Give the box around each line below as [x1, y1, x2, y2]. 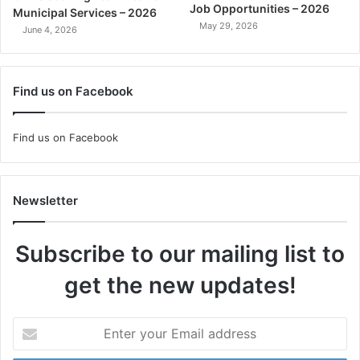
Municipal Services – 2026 [13, 6, 157, 20]
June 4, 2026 [22, 24, 77, 36]
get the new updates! [63, 272, 297, 300]
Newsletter [13, 193, 78, 209]
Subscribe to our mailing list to [15, 240, 345, 268]
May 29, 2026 [199, 19, 259, 31]
